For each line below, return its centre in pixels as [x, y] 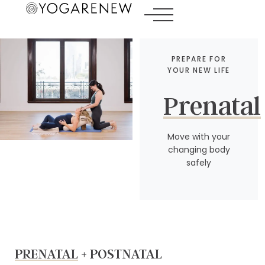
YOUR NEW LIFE [199, 70]
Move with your [199, 137]
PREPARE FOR [199, 59]
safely [199, 163]
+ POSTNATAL [120, 253]
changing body [199, 150]
